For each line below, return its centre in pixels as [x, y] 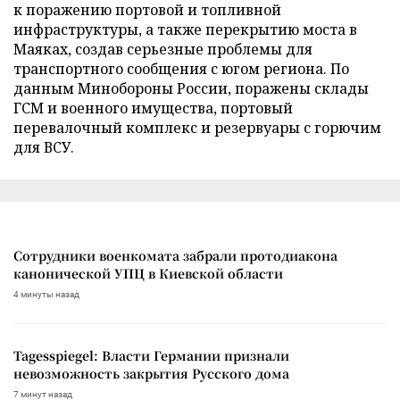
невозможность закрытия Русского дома [151, 373]
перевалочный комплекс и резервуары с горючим [197, 127]
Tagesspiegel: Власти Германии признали [151, 355]
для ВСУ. [44, 147]
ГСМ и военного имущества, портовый [153, 108]
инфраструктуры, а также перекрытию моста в [185, 29]
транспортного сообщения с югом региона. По [181, 68]
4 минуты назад [46, 294]
